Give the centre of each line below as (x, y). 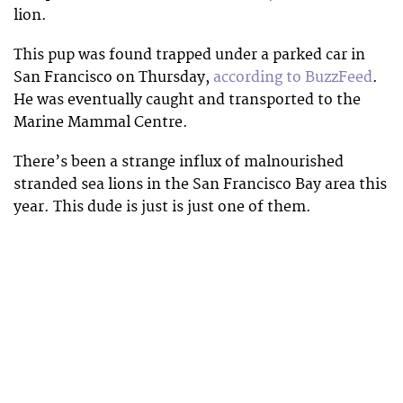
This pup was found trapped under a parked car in (189, 54)
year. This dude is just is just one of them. (162, 206)
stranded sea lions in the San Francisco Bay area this (200, 184)
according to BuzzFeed (293, 77)
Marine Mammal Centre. (101, 122)
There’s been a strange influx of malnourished (179, 161)
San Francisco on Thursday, (113, 77)
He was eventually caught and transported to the (187, 99)
